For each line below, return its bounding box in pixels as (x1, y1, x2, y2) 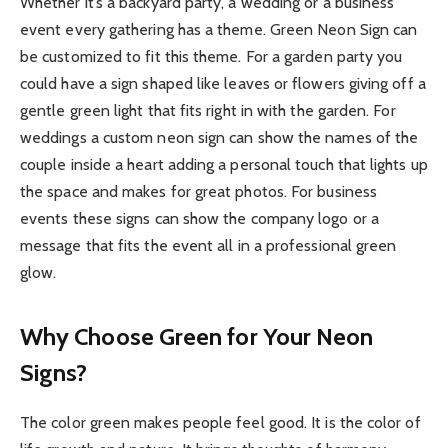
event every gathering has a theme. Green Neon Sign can (20, 20, 418, 40)
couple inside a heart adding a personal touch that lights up (20, 155, 428, 175)
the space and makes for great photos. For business (20, 182, 377, 202)
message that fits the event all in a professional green (20, 236, 397, 256)
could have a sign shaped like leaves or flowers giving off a (20, 74, 426, 94)
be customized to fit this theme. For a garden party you (20, 47, 403, 67)
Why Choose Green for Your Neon (20, 321, 374, 351)
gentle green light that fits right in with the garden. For (20, 101, 396, 121)
